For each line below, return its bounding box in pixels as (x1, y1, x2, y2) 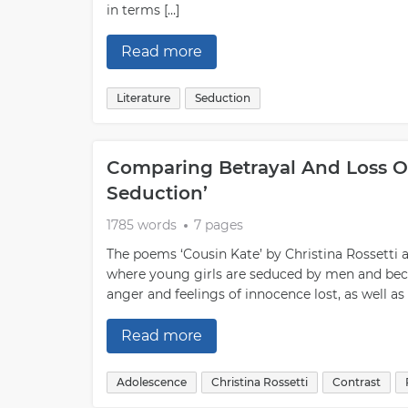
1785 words (107, 217, 177, 233)
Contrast (332, 375, 381, 389)
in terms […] (107, 2, 179, 18)
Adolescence (117, 375, 187, 389)
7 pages (194, 217, 243, 233)
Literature (117, 91, 170, 105)
